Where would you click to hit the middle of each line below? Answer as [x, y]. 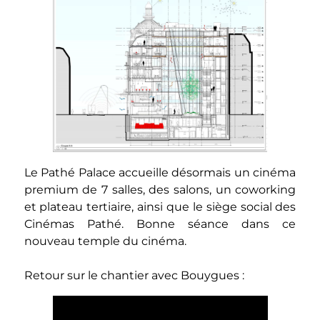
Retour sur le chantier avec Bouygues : [134, 276]
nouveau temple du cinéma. [105, 241]
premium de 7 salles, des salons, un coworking [160, 190]
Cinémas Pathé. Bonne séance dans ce [160, 224]
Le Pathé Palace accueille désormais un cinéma [160, 173]
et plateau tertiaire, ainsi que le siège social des [160, 207]
